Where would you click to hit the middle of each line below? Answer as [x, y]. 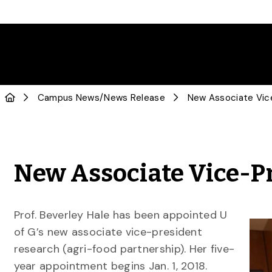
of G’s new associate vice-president [108, 232]
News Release [134, 98]
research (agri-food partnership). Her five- [124, 249]
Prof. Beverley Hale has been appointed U [121, 215]
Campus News [68, 98]
